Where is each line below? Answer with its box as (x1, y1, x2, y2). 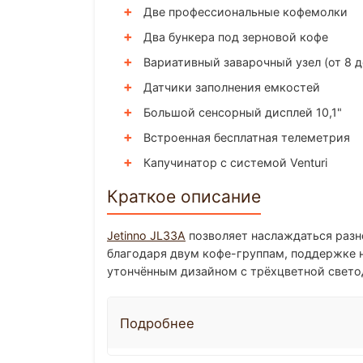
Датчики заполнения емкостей (143, 80, 320, 94)
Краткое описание (107, 186, 261, 207)
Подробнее (120, 314, 194, 331)
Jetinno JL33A (107, 228, 186, 242)
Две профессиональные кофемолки (143, 5, 348, 19)
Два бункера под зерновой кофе (143, 30, 328, 44)
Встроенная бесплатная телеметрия (143, 130, 350, 144)
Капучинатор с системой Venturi (143, 156, 327, 169)
